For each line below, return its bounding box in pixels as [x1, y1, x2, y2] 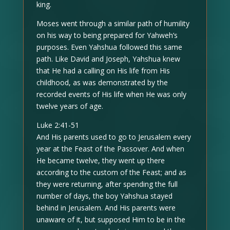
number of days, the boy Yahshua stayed [36, 190, 172, 201]
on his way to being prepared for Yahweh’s [36, 30, 178, 40]
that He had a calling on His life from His [36, 65, 170, 75]
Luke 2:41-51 [36, 120, 79, 130]
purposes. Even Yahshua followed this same [36, 42, 182, 52]
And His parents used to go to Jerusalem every [36, 131, 191, 142]
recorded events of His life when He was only [36, 89, 186, 99]
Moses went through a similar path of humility [36, 18, 189, 28]
